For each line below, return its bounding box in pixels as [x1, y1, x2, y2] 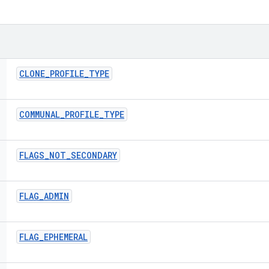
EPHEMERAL [44, 231, 88, 243]
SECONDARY [71, 150, 117, 161]
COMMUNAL [19, 109, 60, 120]
